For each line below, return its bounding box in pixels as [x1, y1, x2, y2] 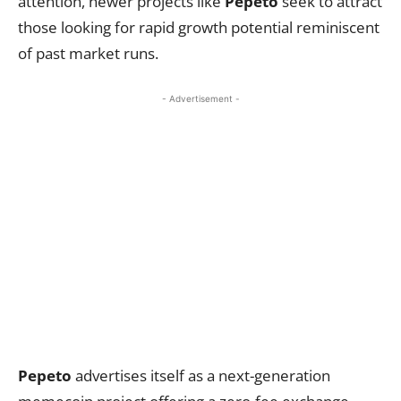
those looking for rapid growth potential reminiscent [18, 17, 380, 38]
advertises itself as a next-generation [72, 365, 330, 386]
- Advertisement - [161, 93, 240, 104]
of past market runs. [18, 43, 158, 64]
